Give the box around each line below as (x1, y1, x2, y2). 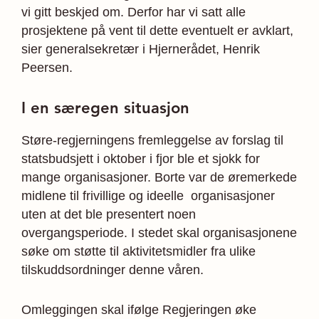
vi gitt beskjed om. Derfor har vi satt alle (21, 5, 246, 19)
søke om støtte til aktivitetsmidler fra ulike (21, 244, 256, 259)
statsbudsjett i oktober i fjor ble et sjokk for (21, 152, 260, 167)
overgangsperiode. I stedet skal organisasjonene (21, 226, 297, 241)
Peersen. (21, 61, 73, 75)
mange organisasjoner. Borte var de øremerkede (21, 170, 297, 185)
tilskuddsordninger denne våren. (21, 263, 204, 278)
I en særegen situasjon (21, 98, 189, 117)
